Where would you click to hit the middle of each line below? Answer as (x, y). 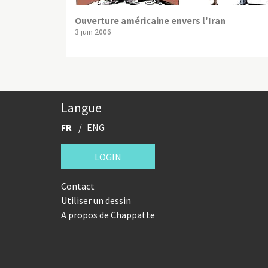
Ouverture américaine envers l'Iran (150, 21)
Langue (81, 108)
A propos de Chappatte (108, 215)
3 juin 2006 (93, 32)
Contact (78, 186)
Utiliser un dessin (96, 201)
